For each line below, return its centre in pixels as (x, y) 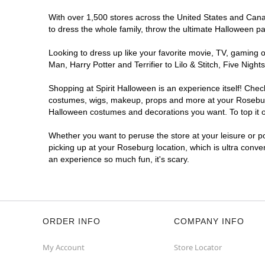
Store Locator (198, 247)
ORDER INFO (72, 221)
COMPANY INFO (209, 221)
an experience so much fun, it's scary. (119, 159)
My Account (64, 247)
